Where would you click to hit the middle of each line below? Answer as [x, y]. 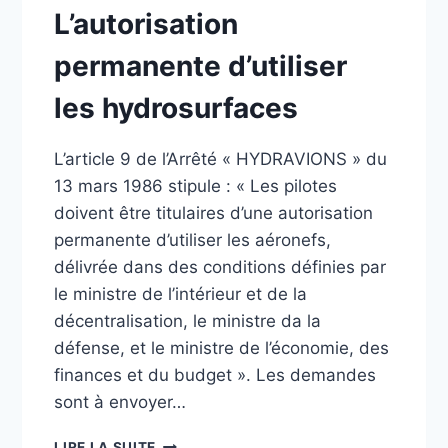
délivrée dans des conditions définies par [220, 267]
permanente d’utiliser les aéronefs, [193, 240]
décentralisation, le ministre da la [188, 321]
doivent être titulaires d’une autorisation [214, 213]
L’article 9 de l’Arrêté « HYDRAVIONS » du [221, 159]
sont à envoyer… [120, 402]
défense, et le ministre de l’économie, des [222, 348]
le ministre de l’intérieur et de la [181, 294]
